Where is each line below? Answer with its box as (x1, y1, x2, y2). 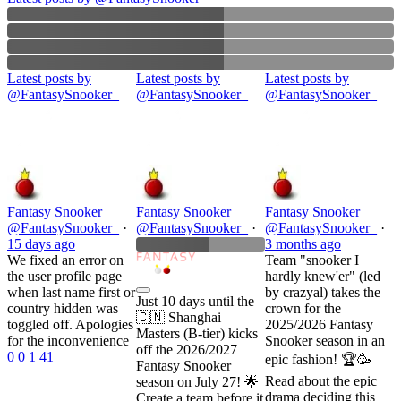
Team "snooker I (265, 252, 359, 268)
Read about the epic (265, 372, 377, 388)
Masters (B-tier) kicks (136, 325, 258, 341)
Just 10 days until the (136, 293, 254, 309)
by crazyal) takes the (265, 284, 380, 300)
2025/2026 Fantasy (265, 316, 373, 332)
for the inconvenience (7, 332, 129, 348)
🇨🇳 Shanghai (136, 309, 221, 325)
